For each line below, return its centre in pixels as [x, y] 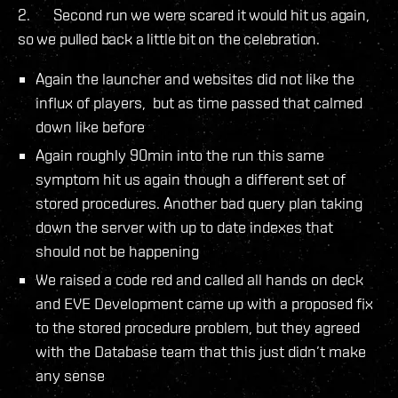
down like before [90, 126]
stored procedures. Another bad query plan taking [199, 203]
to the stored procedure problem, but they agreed [198, 327]
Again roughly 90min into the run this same [180, 155]
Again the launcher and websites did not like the [195, 78]
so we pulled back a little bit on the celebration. [169, 38]
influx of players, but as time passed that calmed [199, 102]
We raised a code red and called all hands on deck [199, 279]
